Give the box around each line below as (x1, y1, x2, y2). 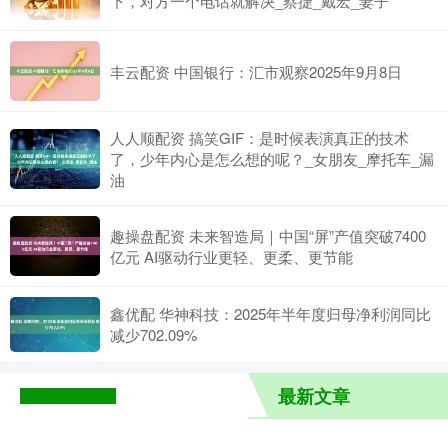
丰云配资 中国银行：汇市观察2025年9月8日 (110, 60, 402, 82)
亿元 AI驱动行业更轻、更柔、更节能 (110, 246, 353, 268)
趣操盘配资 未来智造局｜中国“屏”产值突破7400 (110, 225, 426, 247)
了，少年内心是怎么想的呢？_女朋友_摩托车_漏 (110, 148, 434, 170)
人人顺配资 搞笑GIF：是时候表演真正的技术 (110, 127, 409, 149)
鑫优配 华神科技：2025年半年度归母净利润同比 (110, 303, 431, 325)
